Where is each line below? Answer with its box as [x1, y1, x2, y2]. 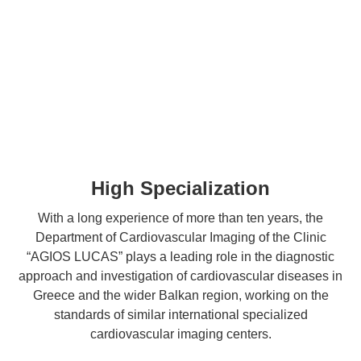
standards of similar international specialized [53, 308, 308, 322]
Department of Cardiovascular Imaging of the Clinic [35, 230, 326, 245]
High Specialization [91, 177, 270, 200]
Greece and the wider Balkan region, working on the [32, 288, 329, 303]
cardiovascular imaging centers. [89, 327, 272, 342]
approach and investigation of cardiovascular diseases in [19, 269, 342, 284]
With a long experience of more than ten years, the [38, 211, 323, 226]
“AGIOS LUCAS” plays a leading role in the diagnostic [27, 250, 334, 264]
